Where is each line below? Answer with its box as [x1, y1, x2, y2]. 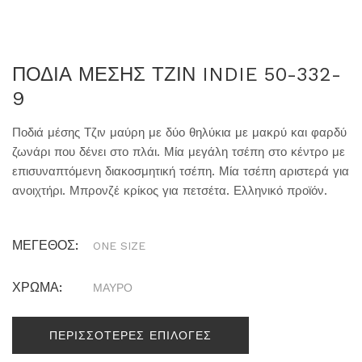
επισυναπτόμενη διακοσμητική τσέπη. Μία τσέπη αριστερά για [12, 164, 349, 179]
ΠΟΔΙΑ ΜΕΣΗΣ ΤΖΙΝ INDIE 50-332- [12, 63, 341, 86]
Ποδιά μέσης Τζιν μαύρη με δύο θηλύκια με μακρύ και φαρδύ [12, 125, 347, 141]
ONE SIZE [93, 239, 145, 253]
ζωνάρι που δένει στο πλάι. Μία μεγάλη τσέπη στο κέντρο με [12, 145, 345, 160]
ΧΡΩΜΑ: [12, 280, 62, 296]
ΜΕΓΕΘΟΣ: [12, 238, 78, 254]
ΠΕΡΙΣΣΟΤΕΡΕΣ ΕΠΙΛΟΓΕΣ [49, 329, 212, 343]
